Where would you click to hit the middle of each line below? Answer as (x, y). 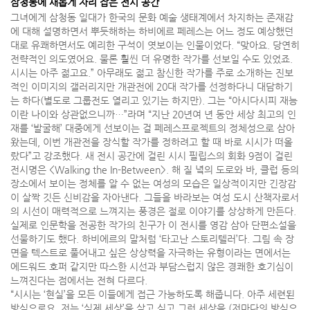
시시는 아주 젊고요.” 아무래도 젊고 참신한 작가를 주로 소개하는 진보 (152, 73)
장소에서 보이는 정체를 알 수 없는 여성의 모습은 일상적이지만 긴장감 (153, 184)
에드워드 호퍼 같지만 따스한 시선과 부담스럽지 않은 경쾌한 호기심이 (152, 267)
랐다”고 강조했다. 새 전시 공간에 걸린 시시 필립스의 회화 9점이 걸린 (152, 156)
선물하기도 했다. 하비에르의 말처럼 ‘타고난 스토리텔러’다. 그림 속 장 (152, 239)
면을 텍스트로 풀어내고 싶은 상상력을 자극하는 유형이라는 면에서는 (151, 253)
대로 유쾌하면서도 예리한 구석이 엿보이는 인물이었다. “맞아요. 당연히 (155, 45)
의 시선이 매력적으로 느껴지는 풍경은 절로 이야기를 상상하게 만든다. (153, 211)
